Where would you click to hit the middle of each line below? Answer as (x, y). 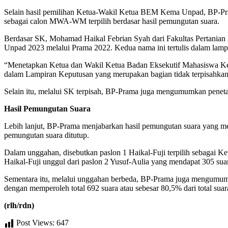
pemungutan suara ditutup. (47, 135)
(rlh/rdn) (19, 205)
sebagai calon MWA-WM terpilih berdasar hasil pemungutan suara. (112, 21)
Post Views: (35, 222)
